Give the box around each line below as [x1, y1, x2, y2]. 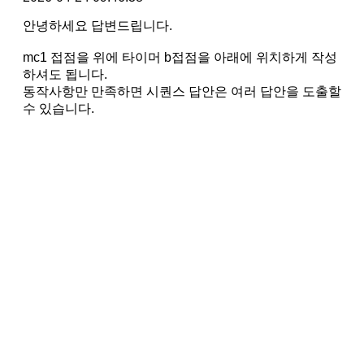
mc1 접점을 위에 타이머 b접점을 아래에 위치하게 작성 [23, 50, 337, 64]
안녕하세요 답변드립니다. [23, 18, 172, 32]
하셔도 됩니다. [23, 67, 107, 81]
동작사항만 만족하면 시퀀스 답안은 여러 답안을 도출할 [23, 84, 341, 98]
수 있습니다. [23, 101, 94, 115]
